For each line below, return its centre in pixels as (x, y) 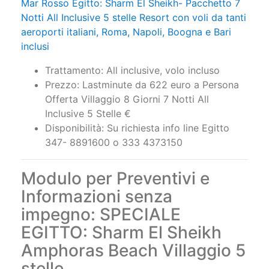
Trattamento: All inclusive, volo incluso (132, 65)
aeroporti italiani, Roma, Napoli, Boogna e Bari (126, 27)
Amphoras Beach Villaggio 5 (133, 245)
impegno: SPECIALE (101, 209)
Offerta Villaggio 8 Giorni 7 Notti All (127, 94)
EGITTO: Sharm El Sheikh (121, 227)
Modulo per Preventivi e (115, 173)
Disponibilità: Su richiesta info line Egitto (137, 123)
